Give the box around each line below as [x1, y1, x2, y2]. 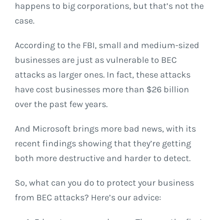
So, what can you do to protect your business [15, 177, 194, 189]
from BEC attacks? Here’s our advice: [15, 192, 161, 203]
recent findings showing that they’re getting [15, 138, 191, 149]
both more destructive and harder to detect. [15, 153, 191, 164]
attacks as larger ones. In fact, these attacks [15, 69, 191, 81]
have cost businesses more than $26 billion [15, 84, 189, 95]
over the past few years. [15, 99, 108, 110]
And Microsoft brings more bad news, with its [15, 123, 196, 135]
